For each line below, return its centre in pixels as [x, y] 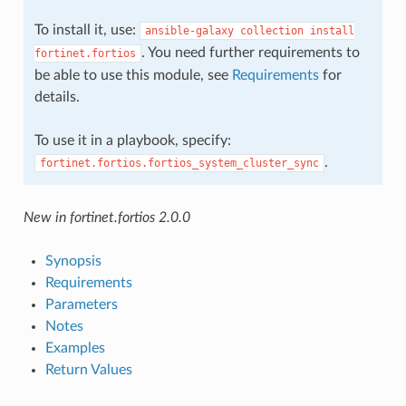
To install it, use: [87, 29]
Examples [75, 348]
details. [57, 97]
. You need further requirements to [250, 52]
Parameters [81, 304]
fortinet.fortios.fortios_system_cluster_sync [179, 163]
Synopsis [73, 261]
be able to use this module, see [133, 75]
